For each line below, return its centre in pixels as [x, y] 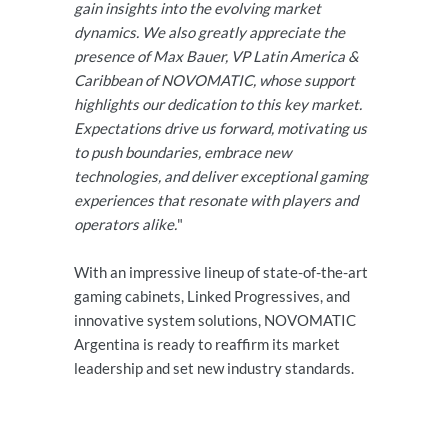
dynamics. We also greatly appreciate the [209, 31]
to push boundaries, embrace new [182, 151]
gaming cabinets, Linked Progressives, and [212, 295]
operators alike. [125, 223]
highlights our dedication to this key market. [218, 103]
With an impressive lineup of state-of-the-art [221, 271]
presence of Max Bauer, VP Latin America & [216, 55]
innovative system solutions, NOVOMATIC [215, 319]
